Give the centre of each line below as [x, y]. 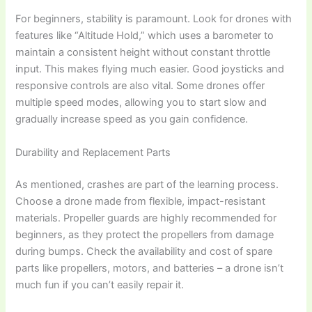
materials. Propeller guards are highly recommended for [146, 218]
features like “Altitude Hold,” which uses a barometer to [145, 36]
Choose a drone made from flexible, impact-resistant [141, 201]
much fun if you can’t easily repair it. [100, 284]
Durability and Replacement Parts [93, 152]
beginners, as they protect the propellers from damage [145, 234]
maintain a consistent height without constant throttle [143, 53]
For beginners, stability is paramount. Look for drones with [154, 19]
